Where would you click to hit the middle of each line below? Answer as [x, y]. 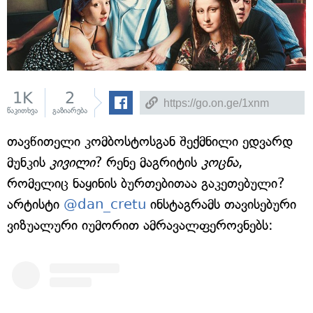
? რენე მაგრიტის [148, 162]
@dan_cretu [105, 204]
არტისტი [35, 204]
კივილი [72, 162]
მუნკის [28, 162]
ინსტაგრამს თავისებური [221, 204]
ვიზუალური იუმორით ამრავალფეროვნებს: [140, 225]
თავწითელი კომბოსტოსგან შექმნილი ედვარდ [150, 141]
